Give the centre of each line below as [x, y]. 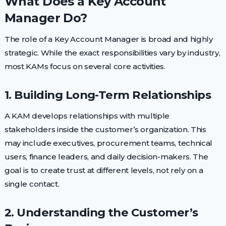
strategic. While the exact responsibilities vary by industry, [112, 52]
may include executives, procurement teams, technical [108, 143]
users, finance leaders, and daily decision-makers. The [106, 156]
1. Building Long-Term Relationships [108, 95]
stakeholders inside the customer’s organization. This [105, 129]
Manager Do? [46, 18]
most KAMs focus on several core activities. [85, 66]
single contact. [32, 184]
